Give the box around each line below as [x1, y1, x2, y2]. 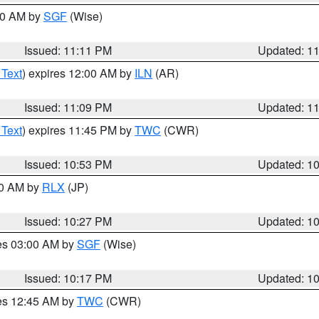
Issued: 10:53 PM [24, 156, 113, 172]
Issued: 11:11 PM [24, 42, 113, 58]
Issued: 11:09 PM [24, 99, 113, 115]
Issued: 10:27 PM [24, 213, 113, 229]
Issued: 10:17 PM [24, 270, 113, 286]
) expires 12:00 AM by [22, 65, 135, 81]
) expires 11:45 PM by [22, 122, 135, 138]
